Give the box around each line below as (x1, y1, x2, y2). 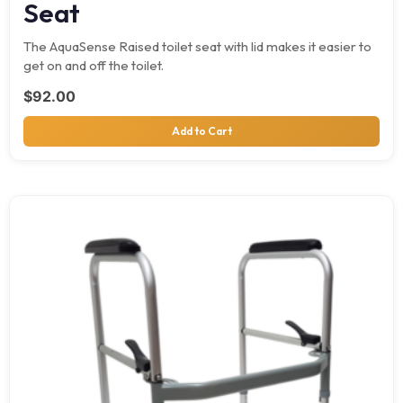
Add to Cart (171, 123, 232, 138)
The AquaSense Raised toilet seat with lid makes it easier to (23, 37, 372, 55)
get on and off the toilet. (23, 56, 164, 74)
